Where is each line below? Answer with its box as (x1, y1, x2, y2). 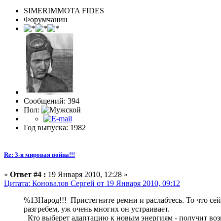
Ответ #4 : (10, 170, 46, 179)
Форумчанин (24, 15, 68, 24)
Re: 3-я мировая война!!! (4, 151, 75, 159)
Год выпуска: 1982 (24, 123, 86, 132)
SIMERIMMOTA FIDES (24, 6, 104, 15)
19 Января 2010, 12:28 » (46, 170, 128, 179)
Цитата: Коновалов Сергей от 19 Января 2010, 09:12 (4, 179, 180, 187)
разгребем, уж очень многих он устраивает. (24, 204, 170, 213)
